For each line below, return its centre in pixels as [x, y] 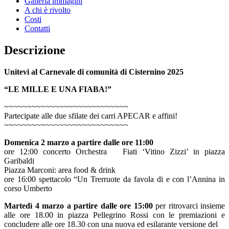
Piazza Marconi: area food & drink [60, 170]
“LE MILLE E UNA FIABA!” [59, 89]
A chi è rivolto [48, 10]
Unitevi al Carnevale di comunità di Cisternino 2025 [94, 72]
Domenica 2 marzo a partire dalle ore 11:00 [80, 142]
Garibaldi [19, 161]
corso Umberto [29, 188]
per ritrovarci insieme [189, 205]
